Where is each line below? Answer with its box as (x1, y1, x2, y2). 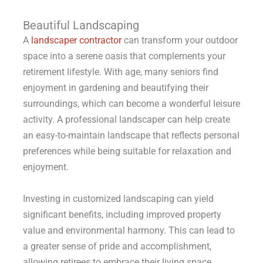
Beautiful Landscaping (22, 18, 139, 33)
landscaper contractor (31, 35, 122, 46)
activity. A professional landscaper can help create (22, 114, 230, 126)
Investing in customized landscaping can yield (22, 193, 214, 204)
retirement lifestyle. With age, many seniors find (22, 66, 218, 78)
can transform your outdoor (121, 35, 238, 46)
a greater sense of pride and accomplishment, (22, 240, 211, 252)
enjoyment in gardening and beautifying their (22, 82, 208, 94)
